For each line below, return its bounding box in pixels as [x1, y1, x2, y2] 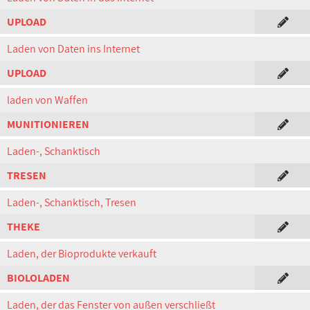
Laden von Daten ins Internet [7, 42, 140, 56]
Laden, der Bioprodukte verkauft [7, 246, 156, 261]
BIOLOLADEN [7, 271, 70, 285]
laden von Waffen [7, 93, 88, 107]
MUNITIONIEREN [7, 117, 89, 131]
